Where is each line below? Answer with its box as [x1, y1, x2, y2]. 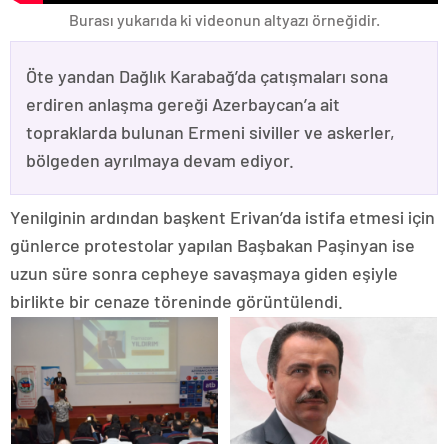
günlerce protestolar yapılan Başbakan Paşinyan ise [10, 233, 415, 256]
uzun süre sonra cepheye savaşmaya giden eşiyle [10, 261, 398, 284]
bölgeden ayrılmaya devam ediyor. [26, 148, 294, 171]
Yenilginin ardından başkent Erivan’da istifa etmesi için [10, 205, 435, 228]
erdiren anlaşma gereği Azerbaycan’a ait [26, 92, 340, 115]
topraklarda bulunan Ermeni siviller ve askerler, [26, 120, 395, 143]
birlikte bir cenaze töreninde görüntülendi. [10, 289, 343, 312]
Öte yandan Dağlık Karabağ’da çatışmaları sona [26, 64, 388, 87]
